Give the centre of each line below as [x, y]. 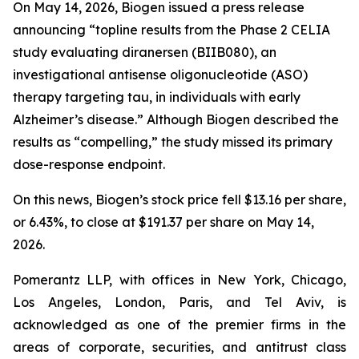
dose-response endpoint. [89, 164]
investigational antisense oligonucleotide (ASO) [160, 75]
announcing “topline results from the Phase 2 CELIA [171, 30]
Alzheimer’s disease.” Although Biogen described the [176, 119]
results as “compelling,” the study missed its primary [173, 142]
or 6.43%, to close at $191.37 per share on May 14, [163, 222]
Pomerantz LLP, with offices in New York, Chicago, [179, 280]
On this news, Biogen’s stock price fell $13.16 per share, [179, 200]
